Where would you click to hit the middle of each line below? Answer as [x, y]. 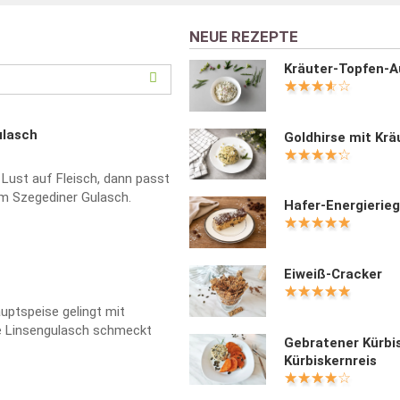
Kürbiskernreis [331, 360]
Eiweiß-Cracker [333, 275]
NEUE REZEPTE [243, 37]
